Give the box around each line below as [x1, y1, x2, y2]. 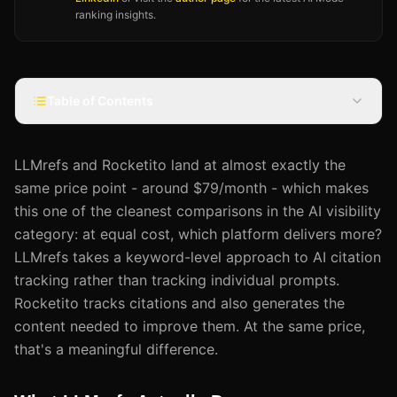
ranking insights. [75, 7, 156, 21]
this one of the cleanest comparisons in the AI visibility [14, 201, 381, 220]
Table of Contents [47, 92, 153, 108]
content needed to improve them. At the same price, [14, 316, 365, 335]
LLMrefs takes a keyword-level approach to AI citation [14, 247, 381, 266]
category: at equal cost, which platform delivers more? [14, 224, 382, 243]
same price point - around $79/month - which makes [14, 178, 369, 197]
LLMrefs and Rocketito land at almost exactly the [14, 155, 346, 174]
